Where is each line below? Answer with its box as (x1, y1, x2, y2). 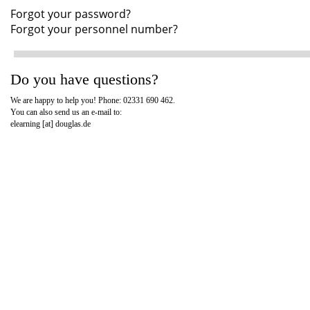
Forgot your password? (10, 6, 131, 21)
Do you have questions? (10, 71, 158, 88)
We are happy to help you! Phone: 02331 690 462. (10, 95, 175, 105)
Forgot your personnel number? (10, 21, 178, 37)
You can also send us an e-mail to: (10, 107, 122, 117)
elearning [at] (10, 119, 55, 129)
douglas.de (55, 119, 91, 129)
